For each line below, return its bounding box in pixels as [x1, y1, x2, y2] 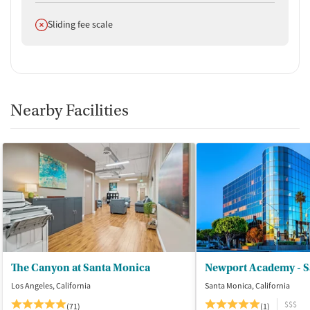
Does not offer [35, 17, 93, 30]
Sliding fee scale [48, 18, 113, 31]
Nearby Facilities [10, 101, 129, 120]
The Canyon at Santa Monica [11, 261, 150, 274]
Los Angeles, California [11, 280, 91, 291]
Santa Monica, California [205, 280, 290, 291]
